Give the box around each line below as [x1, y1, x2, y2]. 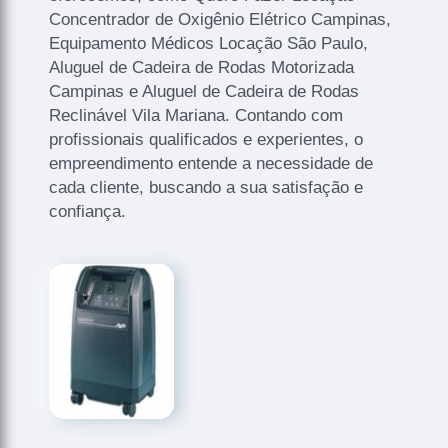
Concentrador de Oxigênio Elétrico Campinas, [49, 9, 392, 29]
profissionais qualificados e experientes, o [49, 129, 364, 149]
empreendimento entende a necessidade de [49, 153, 374, 173]
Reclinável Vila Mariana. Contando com [49, 105, 344, 125]
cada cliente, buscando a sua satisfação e [49, 177, 364, 197]
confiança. [49, 201, 127, 221]
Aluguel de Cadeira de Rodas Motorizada [49, 57, 355, 77]
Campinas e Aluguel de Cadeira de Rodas [49, 81, 360, 101]
